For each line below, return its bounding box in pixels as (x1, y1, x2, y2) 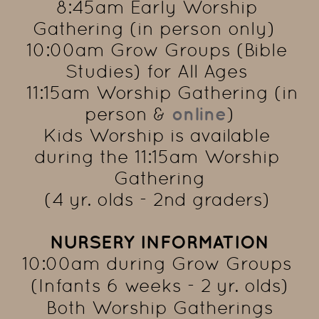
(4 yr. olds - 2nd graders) (43, 189, 276, 211)
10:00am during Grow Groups (21, 253, 292, 275)
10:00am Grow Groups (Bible (26, 39, 288, 61)
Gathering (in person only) (33, 18, 286, 40)
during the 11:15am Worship (33, 146, 280, 168)
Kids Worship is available (43, 125, 271, 147)
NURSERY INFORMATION (50, 231, 269, 253)
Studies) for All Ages (66, 61, 253, 83)
